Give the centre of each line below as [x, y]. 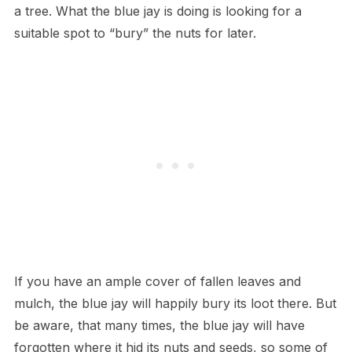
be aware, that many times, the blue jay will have [159, 326]
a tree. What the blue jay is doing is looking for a [158, 11]
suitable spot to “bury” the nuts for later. [135, 33]
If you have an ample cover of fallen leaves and [157, 282]
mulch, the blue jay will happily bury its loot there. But [175, 304]
